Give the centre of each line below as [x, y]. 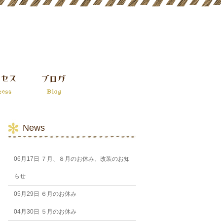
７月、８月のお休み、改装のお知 [84, 159]
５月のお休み [58, 212]
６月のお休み [58, 194]
